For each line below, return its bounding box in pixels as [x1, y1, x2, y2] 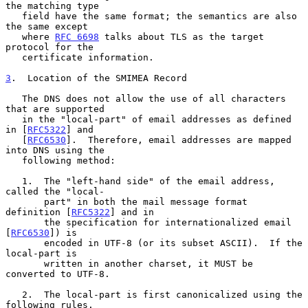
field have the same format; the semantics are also [5, 10, 22, 21]
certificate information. [5, 52, 22, 63]
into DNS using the [5, 144, 104, 155]
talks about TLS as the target [99, 31, 264, 42]
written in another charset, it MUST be [5, 258, 44, 269]
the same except [5, 21, 88, 32]
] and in [110, 206, 154, 217]
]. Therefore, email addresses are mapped [66, 134, 291, 145]
